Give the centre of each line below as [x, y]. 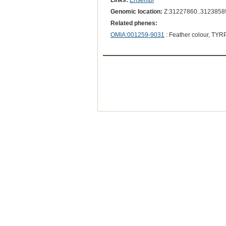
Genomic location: [136, 12]
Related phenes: [134, 23]
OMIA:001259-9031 [137, 35]
